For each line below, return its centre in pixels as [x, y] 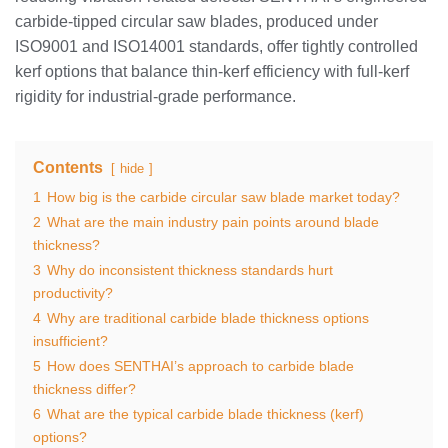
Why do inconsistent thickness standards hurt [190, 269]
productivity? [73, 292]
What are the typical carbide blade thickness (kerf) [205, 413]
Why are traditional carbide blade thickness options [208, 317]
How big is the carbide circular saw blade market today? [223, 196]
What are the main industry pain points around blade [213, 221]
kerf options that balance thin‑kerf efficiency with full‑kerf [212, 71]
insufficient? [70, 340]
